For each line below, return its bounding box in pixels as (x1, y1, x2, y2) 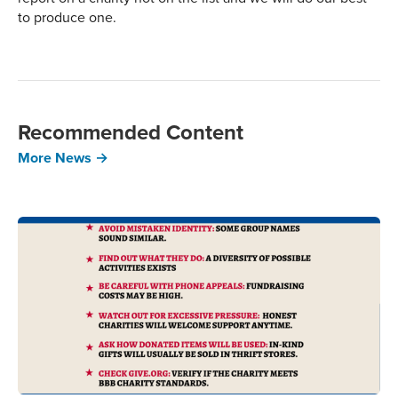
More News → (18, 147, 108, 169)
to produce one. (18, 7, 116, 28)
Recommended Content (18, 116, 243, 148)
